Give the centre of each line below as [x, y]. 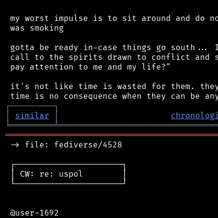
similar [32, 116]
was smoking [35, 28]
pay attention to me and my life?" [88, 67]
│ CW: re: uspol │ [66, 174]
